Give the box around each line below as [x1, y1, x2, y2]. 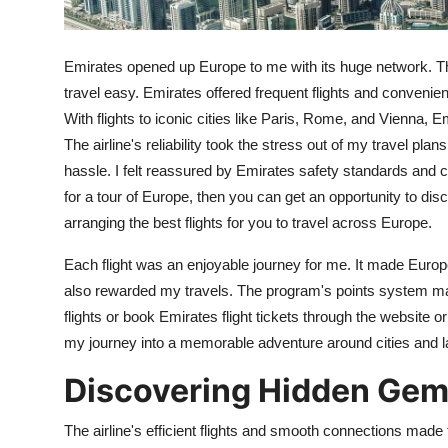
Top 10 [15, 7, 66, 27]
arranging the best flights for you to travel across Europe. [64, 213, 432, 231]
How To [15, 56, 74, 76]
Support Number [15, 105, 142, 125]
